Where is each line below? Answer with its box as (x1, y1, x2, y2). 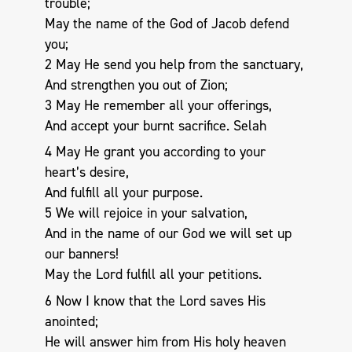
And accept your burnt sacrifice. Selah (44, 115, 266, 135)
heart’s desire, (44, 163, 129, 182)
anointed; (44, 311, 98, 331)
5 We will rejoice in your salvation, (44, 203, 247, 223)
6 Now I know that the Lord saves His (44, 291, 266, 310)
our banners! (44, 244, 119, 264)
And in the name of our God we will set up (44, 224, 291, 244)
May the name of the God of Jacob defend (44, 13, 289, 33)
